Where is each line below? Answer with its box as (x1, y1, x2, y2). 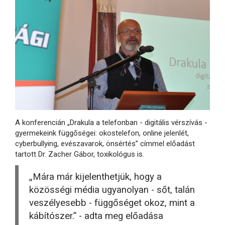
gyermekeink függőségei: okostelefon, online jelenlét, (15, 129, 189, 138)
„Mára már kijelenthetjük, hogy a (29, 171, 162, 183)
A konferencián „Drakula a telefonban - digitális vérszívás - (15, 118, 207, 128)
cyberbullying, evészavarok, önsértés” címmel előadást (15, 139, 195, 149)
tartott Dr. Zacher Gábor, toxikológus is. (15, 150, 144, 159)
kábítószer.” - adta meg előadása (29, 210, 163, 222)
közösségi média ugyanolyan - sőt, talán (29, 184, 195, 196)
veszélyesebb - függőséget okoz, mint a (29, 197, 195, 209)
